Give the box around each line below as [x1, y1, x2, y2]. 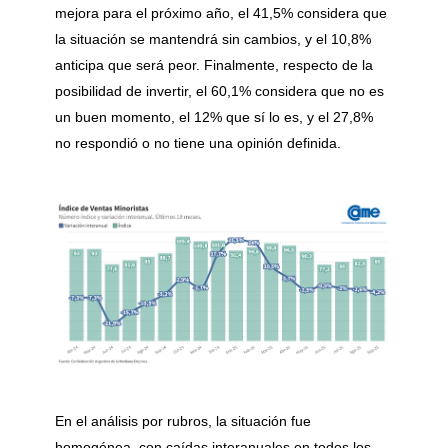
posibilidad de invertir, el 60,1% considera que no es [55, 82, 384, 99]
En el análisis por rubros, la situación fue [55, 412, 311, 429]
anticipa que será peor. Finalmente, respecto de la [55, 56, 373, 73]
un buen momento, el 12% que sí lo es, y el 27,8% [55, 108, 373, 125]
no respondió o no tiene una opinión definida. [55, 134, 341, 151]
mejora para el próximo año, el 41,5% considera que [55, 4, 387, 21]
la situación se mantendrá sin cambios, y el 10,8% [55, 30, 371, 47]
